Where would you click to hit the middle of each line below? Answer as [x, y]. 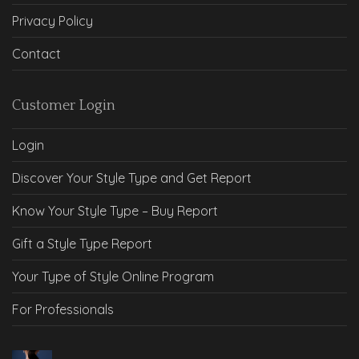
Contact [36, 53]
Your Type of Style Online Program [113, 276]
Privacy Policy [52, 20]
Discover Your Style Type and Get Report [132, 177]
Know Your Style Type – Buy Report [115, 210]
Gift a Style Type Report [82, 243]
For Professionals [63, 309]
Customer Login [64, 105]
